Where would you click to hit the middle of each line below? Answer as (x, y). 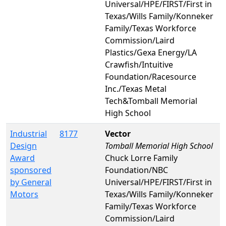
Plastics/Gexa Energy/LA (151, 52)
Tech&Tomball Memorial (151, 101)
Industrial (29, 133)
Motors (24, 194)
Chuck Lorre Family (141, 158)
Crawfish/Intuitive (139, 64)
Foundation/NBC (136, 170)
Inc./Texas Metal (136, 89)
